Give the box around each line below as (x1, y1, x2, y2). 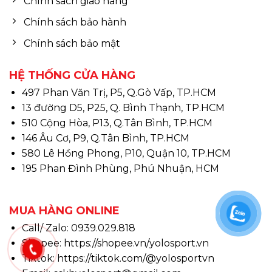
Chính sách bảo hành (24, 16, 126, 29)
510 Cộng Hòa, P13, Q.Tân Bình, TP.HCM (21, 117, 212, 129)
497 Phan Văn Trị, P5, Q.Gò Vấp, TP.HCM (21, 87, 216, 99)
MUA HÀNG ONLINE (9, 204, 120, 218)
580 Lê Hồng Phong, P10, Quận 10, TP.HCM (21, 148, 231, 160)
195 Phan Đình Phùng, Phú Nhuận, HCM (21, 163, 219, 175)
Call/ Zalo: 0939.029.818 (21, 222, 135, 234)
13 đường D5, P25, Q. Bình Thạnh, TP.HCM (21, 102, 225, 114)
